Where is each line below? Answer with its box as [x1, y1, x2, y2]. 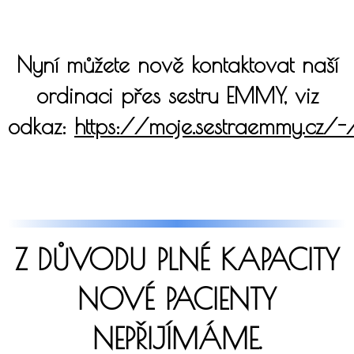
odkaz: [8, 112, 74, 139]
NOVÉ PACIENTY [77, 281, 277, 315]
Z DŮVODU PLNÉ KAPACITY [14, 242, 340, 276]
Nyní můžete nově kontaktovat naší [16, 51, 338, 77]
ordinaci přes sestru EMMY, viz [36, 81, 318, 108]
